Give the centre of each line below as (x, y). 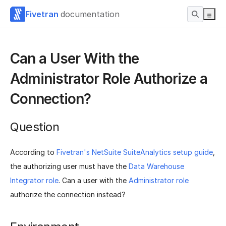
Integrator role (34, 180)
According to (33, 152)
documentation (90, 14)
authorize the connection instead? (68, 194)
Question (35, 127)
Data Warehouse (156, 166)
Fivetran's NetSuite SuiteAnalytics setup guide (135, 152)
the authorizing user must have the (69, 166)
